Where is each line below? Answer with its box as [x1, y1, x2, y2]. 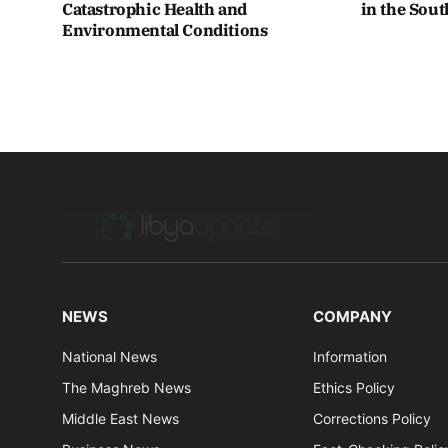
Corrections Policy [313, 410, 432, 428]
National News [62, 348, 157, 366]
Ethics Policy [313, 379, 396, 397]
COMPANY [313, 307, 393, 327]
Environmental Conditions [62, 20, 268, 41]
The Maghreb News [62, 379, 191, 397]
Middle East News [62, 410, 179, 428]
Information [313, 348, 388, 366]
